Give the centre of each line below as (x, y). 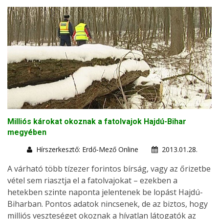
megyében (27, 132)
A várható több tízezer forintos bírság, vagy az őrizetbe (109, 168)
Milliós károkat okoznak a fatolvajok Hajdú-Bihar (97, 121)
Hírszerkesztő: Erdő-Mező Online (87, 149)
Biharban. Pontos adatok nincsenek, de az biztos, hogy (108, 204)
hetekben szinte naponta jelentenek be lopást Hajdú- (105, 192)
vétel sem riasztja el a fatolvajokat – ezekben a (92, 180)
